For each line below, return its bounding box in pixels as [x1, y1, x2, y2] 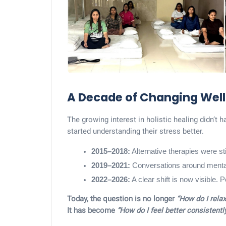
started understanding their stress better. [67, 127, 204, 136]
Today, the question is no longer [67, 194, 177, 203]
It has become [67, 206, 117, 215]
